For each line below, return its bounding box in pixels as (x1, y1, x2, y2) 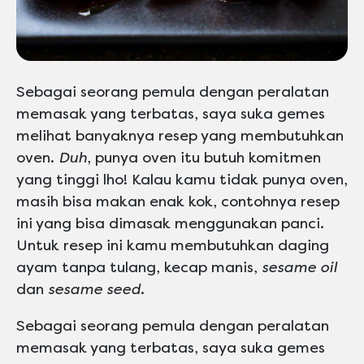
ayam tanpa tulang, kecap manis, (16, 258, 262, 277)
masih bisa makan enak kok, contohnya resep (16, 193, 340, 211)
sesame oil (262, 258, 337, 277)
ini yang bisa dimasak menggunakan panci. (16, 214, 324, 233)
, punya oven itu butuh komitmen (87, 149, 321, 167)
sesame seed (48, 280, 141, 299)
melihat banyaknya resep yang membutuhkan (16, 127, 344, 145)
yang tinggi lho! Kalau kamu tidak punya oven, (16, 171, 348, 189)
